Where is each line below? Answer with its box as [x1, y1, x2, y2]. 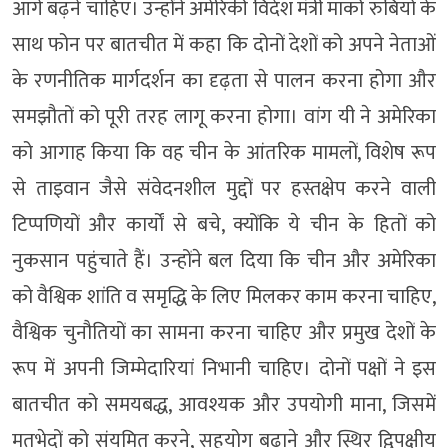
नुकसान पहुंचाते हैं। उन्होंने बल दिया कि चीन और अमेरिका [12, 243, 436, 278]
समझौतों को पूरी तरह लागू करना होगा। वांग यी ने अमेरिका [12, 99, 436, 134]
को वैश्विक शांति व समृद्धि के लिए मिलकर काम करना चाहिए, [12, 279, 436, 314]
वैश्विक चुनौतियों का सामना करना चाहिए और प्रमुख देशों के [12, 315, 436, 350]
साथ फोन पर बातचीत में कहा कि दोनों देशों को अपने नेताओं [12, 27, 436, 62]
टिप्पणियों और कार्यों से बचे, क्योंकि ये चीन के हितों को [12, 207, 436, 242]
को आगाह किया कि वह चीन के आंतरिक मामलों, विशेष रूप [12, 135, 436, 170]
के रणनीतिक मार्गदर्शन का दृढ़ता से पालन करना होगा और [12, 63, 436, 98]
